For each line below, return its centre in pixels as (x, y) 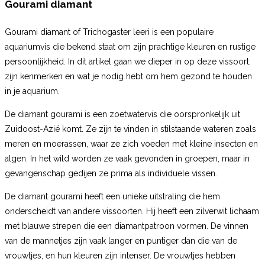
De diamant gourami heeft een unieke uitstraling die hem (112, 197)
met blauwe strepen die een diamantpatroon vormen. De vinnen (127, 226)
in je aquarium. (32, 91)
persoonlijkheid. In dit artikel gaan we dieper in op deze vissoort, (128, 62)
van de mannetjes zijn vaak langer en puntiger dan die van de (121, 241)
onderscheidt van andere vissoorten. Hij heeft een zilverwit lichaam (132, 211)
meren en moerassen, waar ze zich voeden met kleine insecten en (131, 144)
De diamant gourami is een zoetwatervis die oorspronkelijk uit (122, 114)
